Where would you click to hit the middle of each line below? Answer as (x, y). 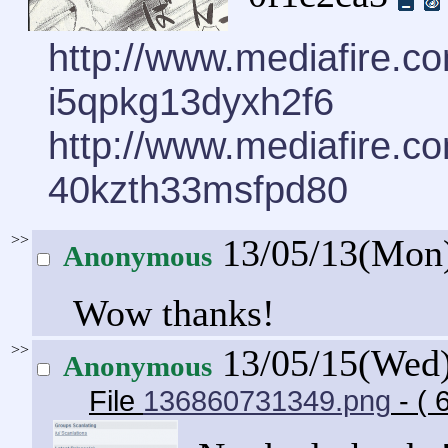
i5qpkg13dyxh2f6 (191, 101)
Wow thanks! (174, 312)
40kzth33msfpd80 (198, 189)
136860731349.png (267, 400)
